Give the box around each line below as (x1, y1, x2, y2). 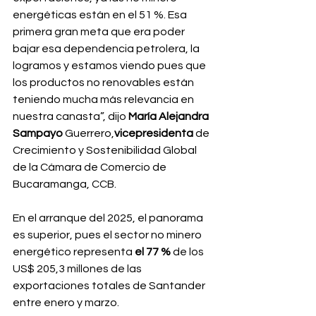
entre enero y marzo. (13, 297, 119, 308)
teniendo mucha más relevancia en (13, 94, 196, 105)
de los (173, 246, 206, 257)
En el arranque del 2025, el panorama (13, 212, 205, 224)
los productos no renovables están (13, 77, 196, 88)
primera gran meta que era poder (13, 26, 187, 37)
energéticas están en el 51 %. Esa (13, 9, 189, 20)
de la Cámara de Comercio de (13, 162, 169, 173)
